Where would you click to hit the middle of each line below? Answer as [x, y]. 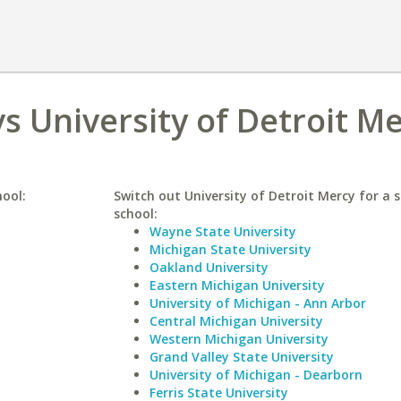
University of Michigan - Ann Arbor [257, 303]
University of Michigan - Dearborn [256, 375]
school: [135, 213]
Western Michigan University [239, 339]
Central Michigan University [236, 321]
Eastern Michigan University [237, 285]
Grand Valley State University [241, 357]
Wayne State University [222, 231]
